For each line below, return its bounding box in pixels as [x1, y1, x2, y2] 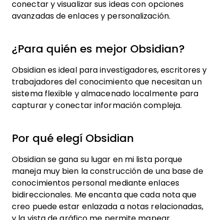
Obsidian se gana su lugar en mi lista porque [12, 155, 183, 164]
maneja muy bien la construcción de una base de [12, 167, 203, 175]
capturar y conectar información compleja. [12, 101, 182, 110]
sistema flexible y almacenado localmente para [12, 89, 199, 98]
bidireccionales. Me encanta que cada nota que [12, 191, 197, 199]
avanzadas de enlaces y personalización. [12, 12, 170, 20]
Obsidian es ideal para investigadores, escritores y [12, 66, 207, 74]
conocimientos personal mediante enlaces [12, 179, 179, 187]
